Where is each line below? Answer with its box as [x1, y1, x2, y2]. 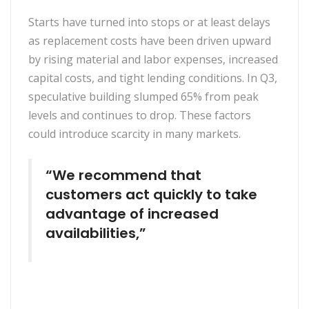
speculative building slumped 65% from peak [28, 89, 259, 105]
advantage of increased [46, 204, 219, 224]
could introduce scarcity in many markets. [28, 126, 241, 142]
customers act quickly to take [46, 185, 257, 205]
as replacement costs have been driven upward [28, 33, 271, 49]
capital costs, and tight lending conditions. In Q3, [28, 70, 277, 86]
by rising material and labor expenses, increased [28, 52, 278, 68]
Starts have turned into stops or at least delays [28, 14, 270, 30]
